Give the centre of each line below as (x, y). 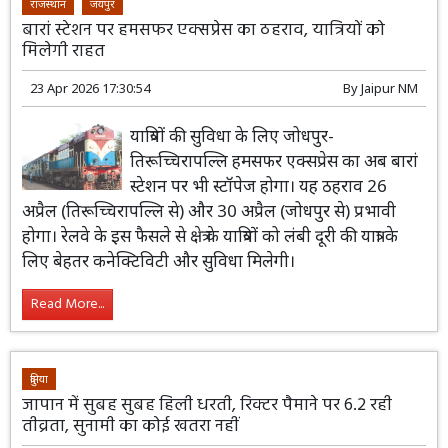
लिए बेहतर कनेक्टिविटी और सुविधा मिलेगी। (159, 260)
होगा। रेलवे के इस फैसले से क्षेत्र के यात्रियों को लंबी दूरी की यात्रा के (210, 235)
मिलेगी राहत (64, 51)
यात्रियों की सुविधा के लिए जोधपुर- (232, 135)
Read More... (68, 304)
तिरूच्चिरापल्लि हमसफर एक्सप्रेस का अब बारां (274, 160)
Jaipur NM (389, 87)
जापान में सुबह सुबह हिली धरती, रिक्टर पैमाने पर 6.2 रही (207, 405)
